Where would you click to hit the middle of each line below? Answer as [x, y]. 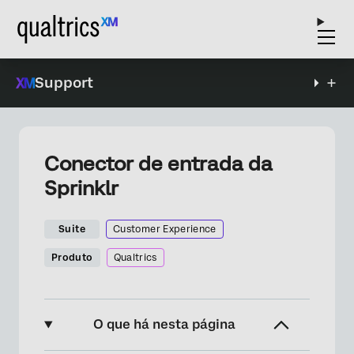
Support [64, 83]
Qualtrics [135, 258]
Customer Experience [165, 229]
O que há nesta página [165, 324]
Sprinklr [81, 188]
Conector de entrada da [158, 164]
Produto [72, 258]
